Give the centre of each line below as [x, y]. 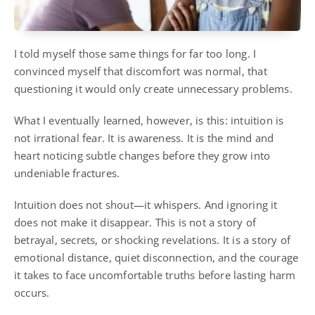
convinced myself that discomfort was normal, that [141, 71]
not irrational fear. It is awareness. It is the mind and [144, 138]
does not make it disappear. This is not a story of [135, 223]
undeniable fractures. [67, 173]
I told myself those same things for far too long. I [135, 54]
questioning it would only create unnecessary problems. [153, 89]
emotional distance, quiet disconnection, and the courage [156, 258]
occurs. [32, 293]
